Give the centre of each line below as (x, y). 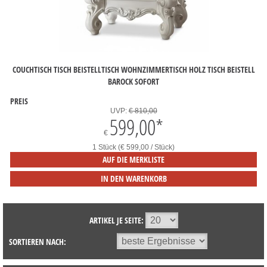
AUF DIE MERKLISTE (133, 159)
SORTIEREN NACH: (38, 242)
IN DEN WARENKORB (133, 178)
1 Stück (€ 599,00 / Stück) (133, 147)
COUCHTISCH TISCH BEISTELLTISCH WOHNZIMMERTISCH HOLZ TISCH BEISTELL (133, 69)
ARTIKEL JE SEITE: (116, 220)
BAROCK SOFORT (133, 81)
